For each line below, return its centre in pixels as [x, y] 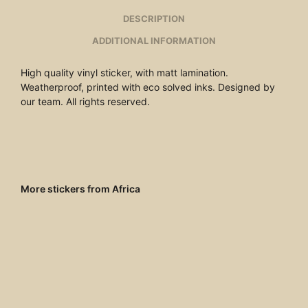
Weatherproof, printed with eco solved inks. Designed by [148, 87]
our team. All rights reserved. [85, 101]
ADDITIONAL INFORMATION [154, 40]
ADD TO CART [193, 286]
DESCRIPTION [154, 18]
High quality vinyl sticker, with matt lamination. [124, 73]
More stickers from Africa [80, 189]
